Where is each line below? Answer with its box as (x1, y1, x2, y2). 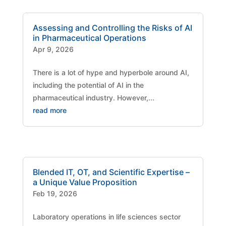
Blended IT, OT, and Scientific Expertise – (32, 167, 190, 178)
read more (32, 106, 67, 115)
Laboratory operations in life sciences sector (32, 212, 181, 221)
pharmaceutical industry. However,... (32, 93, 154, 102)
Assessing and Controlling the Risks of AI (32, 23, 192, 33)
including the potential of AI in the (32, 81, 144, 90)
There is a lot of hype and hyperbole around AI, (32, 68, 189, 77)
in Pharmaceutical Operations (32, 33, 146, 43)
